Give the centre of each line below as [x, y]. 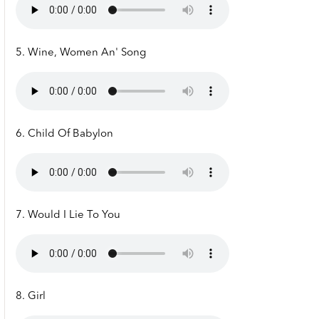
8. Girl [31, 297]
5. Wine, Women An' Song [81, 53]
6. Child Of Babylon [64, 135]
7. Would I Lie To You [68, 216]
